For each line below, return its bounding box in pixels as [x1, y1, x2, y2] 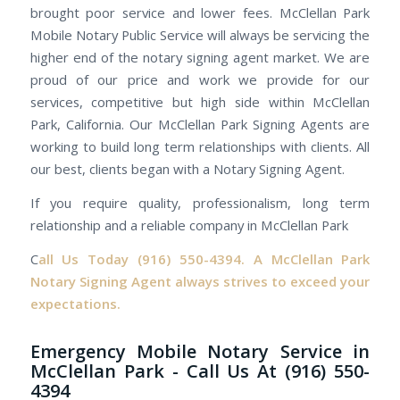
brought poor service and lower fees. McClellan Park [29, 4, 371, 22]
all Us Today [37, 249, 129, 268]
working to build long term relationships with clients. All [29, 137, 371, 156]
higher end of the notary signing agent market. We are [29, 48, 371, 67]
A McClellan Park [253, 249, 371, 268]
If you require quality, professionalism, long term [29, 194, 371, 212]
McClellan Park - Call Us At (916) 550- [29, 358, 371, 383]
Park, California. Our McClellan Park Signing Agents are [29, 115, 371, 134]
